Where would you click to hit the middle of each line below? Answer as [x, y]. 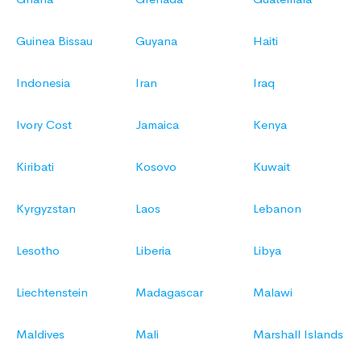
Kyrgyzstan [46, 209]
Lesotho [38, 251]
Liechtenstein [52, 293]
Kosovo [156, 167]
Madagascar [169, 293]
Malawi [273, 293]
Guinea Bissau [54, 41]
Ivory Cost [44, 125]
